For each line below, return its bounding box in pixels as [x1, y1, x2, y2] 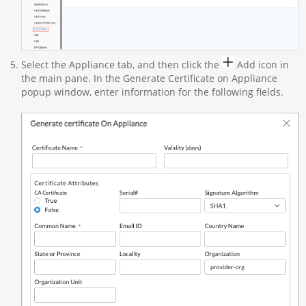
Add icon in [234, 58, 289, 72]
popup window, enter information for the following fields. [20, 85, 283, 99]
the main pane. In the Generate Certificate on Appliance [20, 72, 277, 85]
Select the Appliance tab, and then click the [20, 58, 222, 72]
